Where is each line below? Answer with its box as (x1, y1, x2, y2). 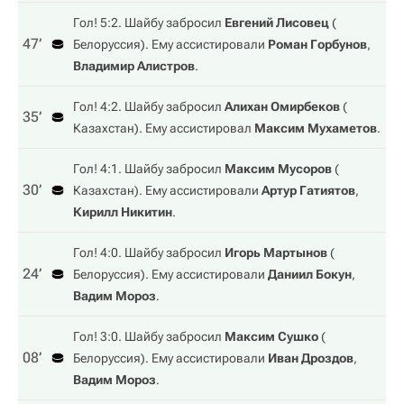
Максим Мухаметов (254, 121, 377, 135)
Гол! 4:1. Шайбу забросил (73, 161, 225, 176)
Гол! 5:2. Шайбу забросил (73, 15, 225, 30)
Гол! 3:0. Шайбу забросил (73, 329, 225, 344)
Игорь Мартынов (225, 245, 327, 260)
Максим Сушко (225, 329, 318, 344)
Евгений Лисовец (225, 15, 329, 30)
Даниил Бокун (268, 267, 352, 281)
